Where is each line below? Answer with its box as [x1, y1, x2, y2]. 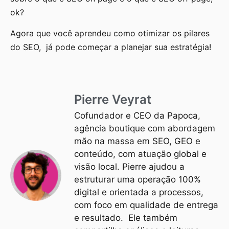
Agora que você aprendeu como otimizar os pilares [10, 28, 210, 39]
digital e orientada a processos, [74, 187, 203, 197]
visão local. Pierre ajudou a [74, 161, 185, 172]
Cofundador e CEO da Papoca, [74, 110, 200, 121]
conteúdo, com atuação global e [74, 148, 207, 159]
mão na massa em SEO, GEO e [74, 135, 200, 146]
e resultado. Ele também [74, 212, 177, 223]
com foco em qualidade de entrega [74, 199, 218, 210]
